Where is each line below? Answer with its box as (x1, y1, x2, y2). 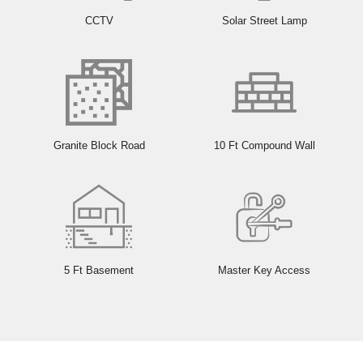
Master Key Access (218, 264, 310, 277)
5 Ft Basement (64, 264, 134, 277)
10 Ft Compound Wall (213, 139, 315, 152)
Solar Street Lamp (221, 15, 307, 28)
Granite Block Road (53, 139, 145, 152)
